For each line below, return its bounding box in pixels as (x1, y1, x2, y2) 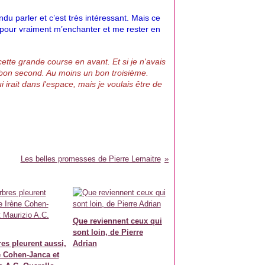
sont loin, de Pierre (72, 228, 143, 237)
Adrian (72, 239, 97, 248)
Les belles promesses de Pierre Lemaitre (20, 154, 161, 163)
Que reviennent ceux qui (72, 216, 162, 225)
